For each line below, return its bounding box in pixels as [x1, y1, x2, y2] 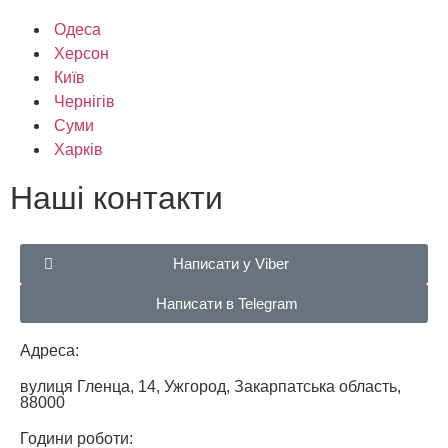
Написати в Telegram [155, 294, 298, 312]
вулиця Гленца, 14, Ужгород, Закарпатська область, [20, 377, 401, 395]
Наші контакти [10, 179, 223, 216]
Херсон [54, 44, 109, 62]
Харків [54, 140, 103, 158]
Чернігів [54, 92, 115, 110]
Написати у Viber [173, 254, 289, 272]
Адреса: [20, 341, 79, 359]
